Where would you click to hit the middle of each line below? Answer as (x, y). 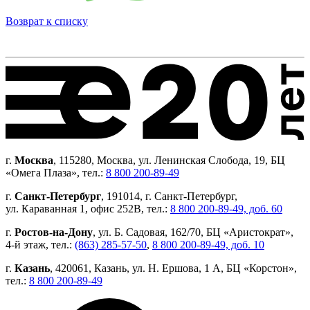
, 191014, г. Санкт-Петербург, (169, 197)
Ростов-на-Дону (54, 232)
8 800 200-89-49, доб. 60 (226, 209)
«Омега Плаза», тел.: (56, 173)
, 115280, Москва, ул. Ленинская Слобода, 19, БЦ (169, 161)
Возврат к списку (47, 21)
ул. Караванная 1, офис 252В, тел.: (88, 209)
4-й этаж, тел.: (40, 245)
